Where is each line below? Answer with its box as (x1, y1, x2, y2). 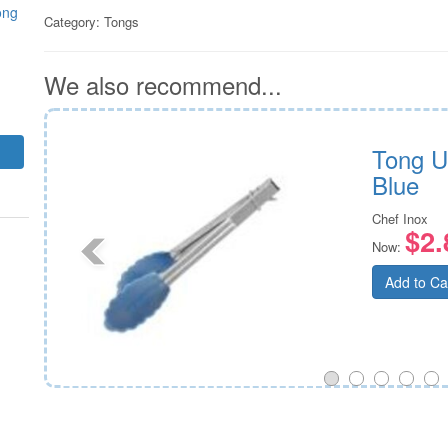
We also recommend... (44, 66, 283, 102)
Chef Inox (371, 208, 428, 228)
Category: (44, 11, 105, 31)
